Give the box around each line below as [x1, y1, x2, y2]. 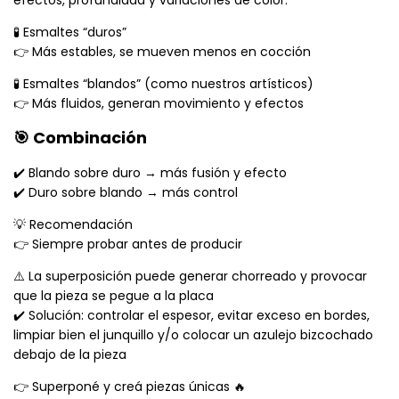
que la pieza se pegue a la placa [13, 287, 214, 305]
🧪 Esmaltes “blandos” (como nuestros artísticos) [13, 75, 313, 94]
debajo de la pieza [13, 346, 126, 364]
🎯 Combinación [13, 126, 147, 150]
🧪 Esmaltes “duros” [13, 23, 126, 42]
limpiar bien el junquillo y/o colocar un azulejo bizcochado [13, 326, 373, 345]
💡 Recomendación [13, 216, 133, 234]
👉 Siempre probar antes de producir [13, 235, 242, 254]
